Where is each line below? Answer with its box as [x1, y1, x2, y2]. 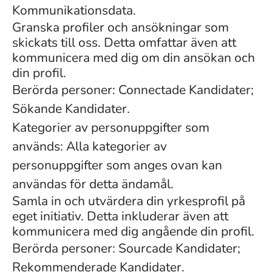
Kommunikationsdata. [12, 2, 136, 19]
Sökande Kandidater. [12, 100, 130, 117]
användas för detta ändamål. [12, 175, 174, 192]
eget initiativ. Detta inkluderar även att [12, 208, 228, 225]
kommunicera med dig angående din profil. [12, 223, 254, 240]
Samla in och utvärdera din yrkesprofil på [12, 192, 245, 209]
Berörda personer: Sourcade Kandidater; [12, 240, 240, 257]
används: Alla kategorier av [12, 138, 167, 155]
